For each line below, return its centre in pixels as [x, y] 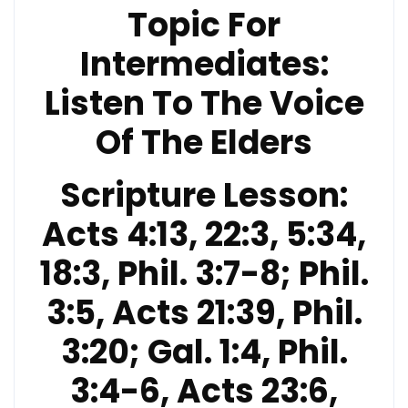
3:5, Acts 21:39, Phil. [204, 312]
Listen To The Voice [204, 103]
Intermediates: [204, 64]
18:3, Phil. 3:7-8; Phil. [204, 273]
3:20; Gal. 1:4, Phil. [204, 352]
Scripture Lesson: [204, 195]
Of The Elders [204, 142]
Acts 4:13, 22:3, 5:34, [204, 234]
